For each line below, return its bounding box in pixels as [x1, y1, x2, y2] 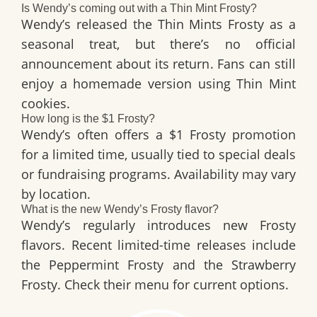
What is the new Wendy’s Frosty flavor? [21, 203, 219, 216]
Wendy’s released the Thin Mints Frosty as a [21, 16, 296, 33]
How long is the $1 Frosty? [21, 113, 155, 125]
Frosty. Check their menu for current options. [21, 276, 289, 294]
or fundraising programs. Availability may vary [21, 166, 296, 183]
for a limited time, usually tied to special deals [21, 146, 296, 163]
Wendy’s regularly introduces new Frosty [21, 217, 296, 234]
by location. [21, 185, 91, 203]
